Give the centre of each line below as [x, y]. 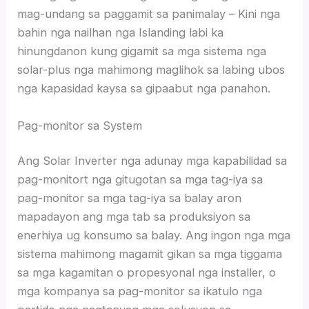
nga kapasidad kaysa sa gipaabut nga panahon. [144, 89]
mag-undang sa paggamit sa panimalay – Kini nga [149, 14]
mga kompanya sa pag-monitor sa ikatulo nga [140, 291]
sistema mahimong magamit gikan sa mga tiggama [150, 254]
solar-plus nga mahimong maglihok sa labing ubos [151, 70]
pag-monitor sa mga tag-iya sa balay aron [130, 198]
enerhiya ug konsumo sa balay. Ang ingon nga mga [154, 236]
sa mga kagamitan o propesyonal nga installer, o [147, 273]
